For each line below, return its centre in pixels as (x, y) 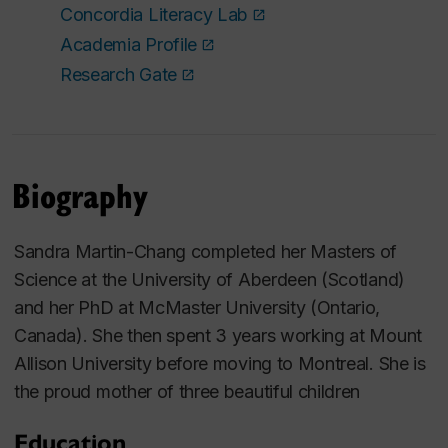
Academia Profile (128, 44)
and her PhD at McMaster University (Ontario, (197, 307)
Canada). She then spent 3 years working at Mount (218, 335)
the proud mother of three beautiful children (187, 391)
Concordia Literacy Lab (154, 14)
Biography (80, 194)
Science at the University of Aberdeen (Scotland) (209, 279)
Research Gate (118, 74)
